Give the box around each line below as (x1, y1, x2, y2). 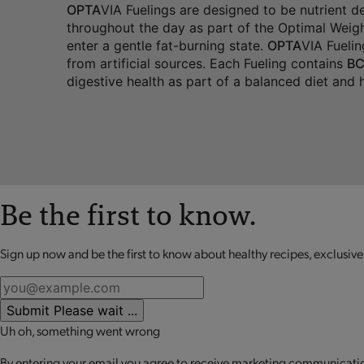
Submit (6, 302, 50, 319)
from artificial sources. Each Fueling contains (67, 55, 347, 72)
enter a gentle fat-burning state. (67, 37, 267, 54)
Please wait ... (54, 302, 137, 319)
